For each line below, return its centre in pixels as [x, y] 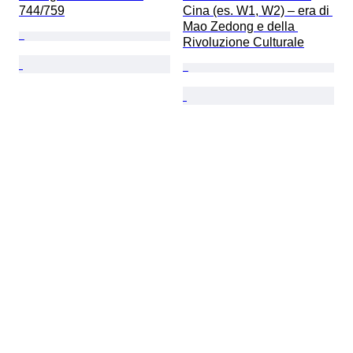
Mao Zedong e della [240, 27]
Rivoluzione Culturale [243, 43]
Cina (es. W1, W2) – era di [258, 11]
